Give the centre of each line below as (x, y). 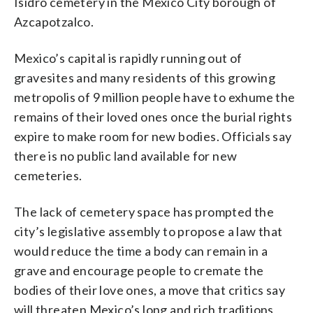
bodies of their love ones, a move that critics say (150, 290)
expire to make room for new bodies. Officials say (153, 136)
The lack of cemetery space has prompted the (144, 211)
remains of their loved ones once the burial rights (153, 116)
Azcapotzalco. (54, 21)
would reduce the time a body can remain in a (141, 250)
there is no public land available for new (126, 155)
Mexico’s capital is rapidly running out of (128, 58)
